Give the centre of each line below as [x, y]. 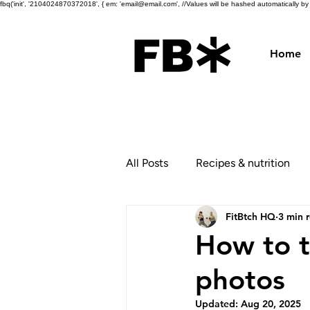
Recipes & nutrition [243, 163]
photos [240, 280]
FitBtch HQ [250, 216]
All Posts [147, 163]
